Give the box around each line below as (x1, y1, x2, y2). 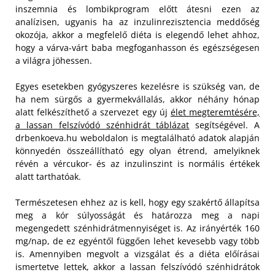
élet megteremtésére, (170, 106, 260, 118)
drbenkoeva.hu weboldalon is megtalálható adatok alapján (15, 132, 260, 144)
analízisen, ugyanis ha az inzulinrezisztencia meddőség (15, 16, 260, 28)
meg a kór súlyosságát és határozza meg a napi (15, 209, 260, 222)
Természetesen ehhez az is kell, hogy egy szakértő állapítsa (15, 196, 260, 209)
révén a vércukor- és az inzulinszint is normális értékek (15, 158, 260, 170)
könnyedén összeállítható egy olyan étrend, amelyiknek (15, 145, 260, 157)
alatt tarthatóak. (15, 171, 81, 183)
